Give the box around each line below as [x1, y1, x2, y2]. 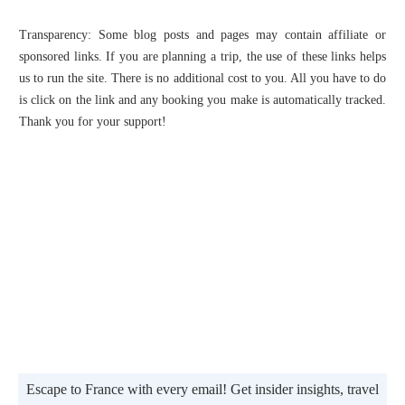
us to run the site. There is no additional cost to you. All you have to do [19, 71, 386, 85]
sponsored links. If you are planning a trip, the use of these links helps [19, 50, 386, 63]
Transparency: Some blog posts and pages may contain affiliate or [19, 28, 386, 42]
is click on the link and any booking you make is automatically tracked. [19, 93, 386, 107]
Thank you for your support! [19, 115, 166, 128]
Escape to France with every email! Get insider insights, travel [26, 381, 379, 397]
